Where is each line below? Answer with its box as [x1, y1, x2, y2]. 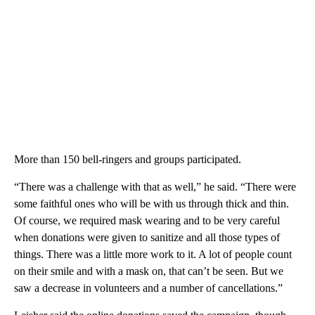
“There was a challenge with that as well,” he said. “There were [14, 180, 296, 193]
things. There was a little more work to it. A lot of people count [14, 247, 292, 260]
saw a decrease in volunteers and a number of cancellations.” [14, 281, 283, 294]
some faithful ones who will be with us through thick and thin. [14, 197, 289, 210]
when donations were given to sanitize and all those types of [14, 231, 280, 243]
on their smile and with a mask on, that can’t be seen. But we [14, 264, 283, 277]
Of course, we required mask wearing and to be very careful [14, 214, 280, 226]
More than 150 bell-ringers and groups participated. [14, 153, 241, 165]
